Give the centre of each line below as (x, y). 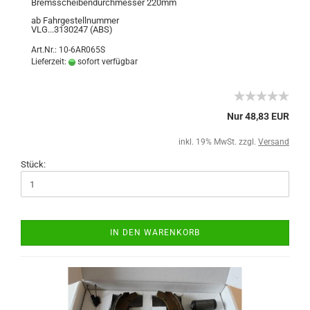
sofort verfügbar (107, 62)
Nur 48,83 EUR (258, 116)
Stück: (33, 164)
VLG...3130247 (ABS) (72, 29)
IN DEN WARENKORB (155, 232)
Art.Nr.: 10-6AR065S (68, 50)
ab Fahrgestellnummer (75, 20)
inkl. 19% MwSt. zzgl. (218, 142)
